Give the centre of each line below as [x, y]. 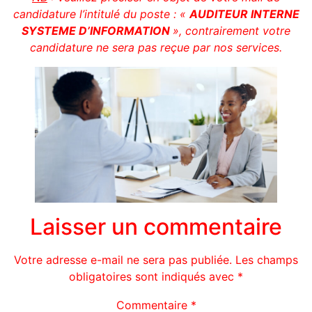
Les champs [267, 260]
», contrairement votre [232, 30]
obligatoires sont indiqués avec [153, 277]
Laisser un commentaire [156, 227]
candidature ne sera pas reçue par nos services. [156, 47]
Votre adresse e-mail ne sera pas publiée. [123, 260]
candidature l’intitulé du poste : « [101, 14]
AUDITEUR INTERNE [244, 14]
